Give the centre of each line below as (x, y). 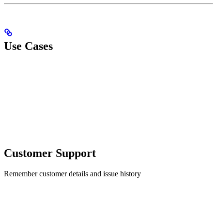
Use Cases (28, 46)
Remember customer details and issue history (72, 174)
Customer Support (50, 153)
